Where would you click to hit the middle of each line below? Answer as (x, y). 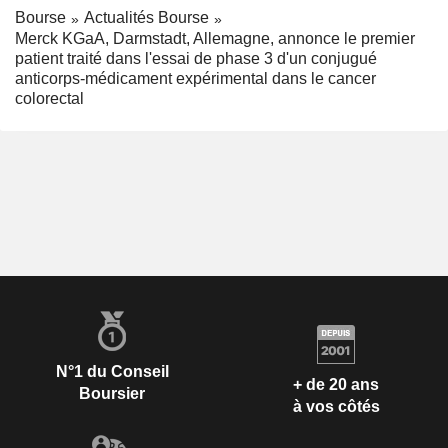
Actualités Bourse (146, 18)
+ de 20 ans (336, 384)
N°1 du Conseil (112, 372)
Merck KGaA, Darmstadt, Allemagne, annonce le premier (215, 39)
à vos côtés (336, 406)
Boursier (112, 394)
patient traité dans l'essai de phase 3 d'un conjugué (196, 59)
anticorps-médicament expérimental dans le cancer (195, 79)
